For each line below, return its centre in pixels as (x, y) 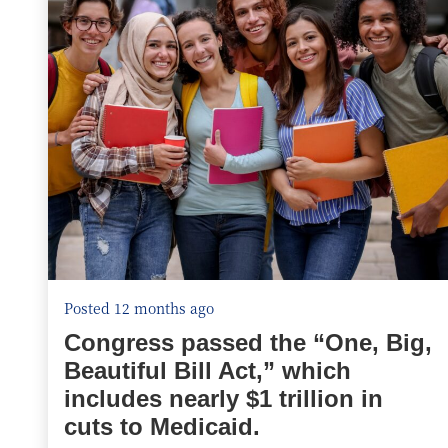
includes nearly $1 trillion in (223, 398)
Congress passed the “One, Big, (248, 342)
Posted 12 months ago (139, 308)
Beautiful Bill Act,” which (207, 370)
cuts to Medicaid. (162, 426)
